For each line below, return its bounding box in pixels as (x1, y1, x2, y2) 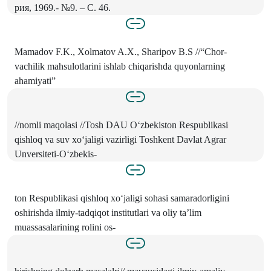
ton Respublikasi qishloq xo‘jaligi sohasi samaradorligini (15, 193, 229, 204)
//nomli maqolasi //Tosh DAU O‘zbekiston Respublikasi (15, 120, 228, 131)
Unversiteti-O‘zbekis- (15, 149, 97, 160)
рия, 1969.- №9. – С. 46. (15, 2, 111, 13)
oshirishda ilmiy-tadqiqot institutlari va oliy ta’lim (15, 207, 201, 218)
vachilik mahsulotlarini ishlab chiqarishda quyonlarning (15, 61, 225, 72)
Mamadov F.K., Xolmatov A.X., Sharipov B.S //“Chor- (15, 47, 227, 57)
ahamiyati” (15, 76, 56, 87)
